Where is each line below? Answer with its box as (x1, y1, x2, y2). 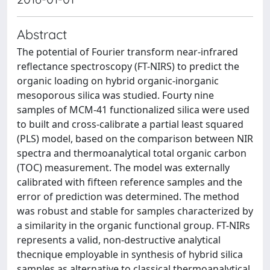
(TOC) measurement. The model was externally (17, 161, 230, 174)
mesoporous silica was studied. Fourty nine (17, 89, 214, 102)
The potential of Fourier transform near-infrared (17, 45, 238, 58)
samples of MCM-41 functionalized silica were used (17, 103, 250, 116)
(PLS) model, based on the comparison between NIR (17, 132, 253, 145)
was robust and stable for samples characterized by (17, 204, 253, 218)
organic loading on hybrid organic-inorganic (17, 74, 219, 87)
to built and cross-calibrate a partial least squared (17, 118, 243, 131)
